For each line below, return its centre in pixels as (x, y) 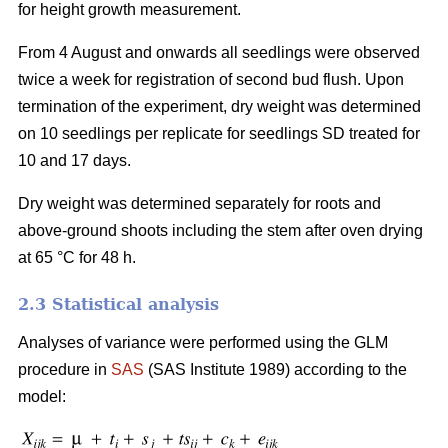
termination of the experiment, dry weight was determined (219, 107)
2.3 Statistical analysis (118, 305)
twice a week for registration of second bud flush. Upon (211, 80)
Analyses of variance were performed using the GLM (203, 343)
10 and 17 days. (74, 161)
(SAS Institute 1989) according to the (275, 370)
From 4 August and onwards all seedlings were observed (219, 53)
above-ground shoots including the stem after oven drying (220, 231)
